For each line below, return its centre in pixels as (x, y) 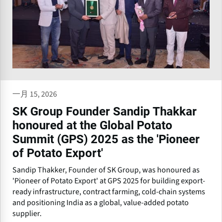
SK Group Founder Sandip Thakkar (105, 112)
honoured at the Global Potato (92, 126)
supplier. (27, 214)
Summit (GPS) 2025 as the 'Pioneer (106, 139)
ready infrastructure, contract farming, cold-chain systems (109, 192)
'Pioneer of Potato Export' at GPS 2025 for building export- (109, 181)
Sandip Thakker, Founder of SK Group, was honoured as (106, 170)
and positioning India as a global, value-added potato (101, 203)
